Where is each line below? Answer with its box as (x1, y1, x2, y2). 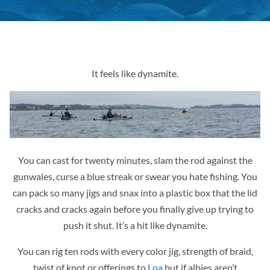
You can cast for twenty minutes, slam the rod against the (17, 154, 253, 166)
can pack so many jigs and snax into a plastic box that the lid (13, 187, 257, 199)
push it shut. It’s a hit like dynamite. (63, 219, 207, 231)
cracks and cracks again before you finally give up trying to (16, 203, 254, 215)
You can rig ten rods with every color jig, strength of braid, (17, 245, 253, 257)
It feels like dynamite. (92, 67, 178, 79)
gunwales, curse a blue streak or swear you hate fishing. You (13, 171, 257, 183)
